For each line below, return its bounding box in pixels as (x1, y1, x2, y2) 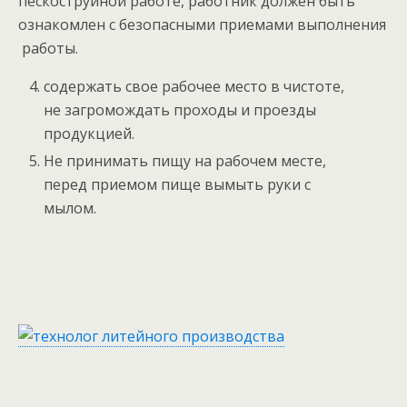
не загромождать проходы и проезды (44, 100, 317, 121)
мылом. (44, 198, 97, 219)
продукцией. (44, 124, 135, 144)
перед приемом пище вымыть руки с (44, 174, 312, 195)
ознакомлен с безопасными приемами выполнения (18, 15, 386, 35)
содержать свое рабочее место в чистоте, (44, 76, 345, 97)
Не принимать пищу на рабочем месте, (44, 151, 327, 172)
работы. (18, 38, 78, 59)
